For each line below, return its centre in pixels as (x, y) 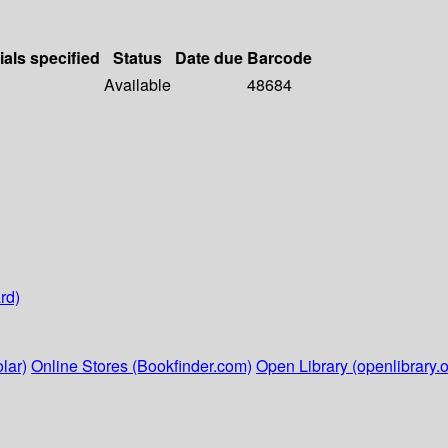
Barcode (279, 58)
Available (137, 85)
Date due (209, 58)
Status (137, 58)
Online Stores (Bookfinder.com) (141, 366)
